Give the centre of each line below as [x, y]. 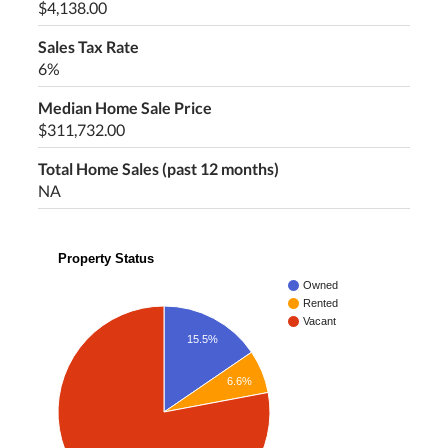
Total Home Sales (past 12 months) [158, 169]
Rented [321, 303]
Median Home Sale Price [124, 108]
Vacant [320, 321]
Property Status [106, 258]
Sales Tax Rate [88, 47]
